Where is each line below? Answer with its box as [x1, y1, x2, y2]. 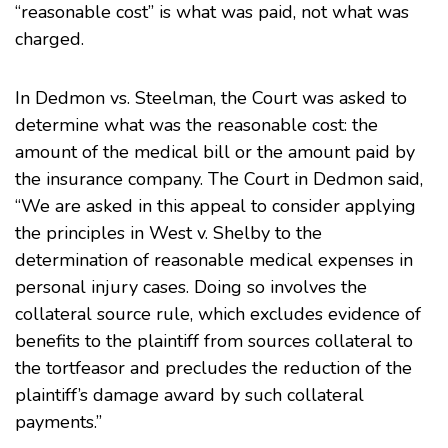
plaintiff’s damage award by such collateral [15, 383, 364, 407]
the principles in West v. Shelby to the [15, 221, 322, 245]
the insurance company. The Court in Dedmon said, [15, 167, 423, 191]
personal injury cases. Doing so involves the [15, 275, 367, 299]
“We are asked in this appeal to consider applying [15, 194, 416, 218]
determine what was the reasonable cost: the [15, 113, 378, 137]
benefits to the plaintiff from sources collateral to [15, 329, 413, 353]
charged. [15, 27, 84, 51]
